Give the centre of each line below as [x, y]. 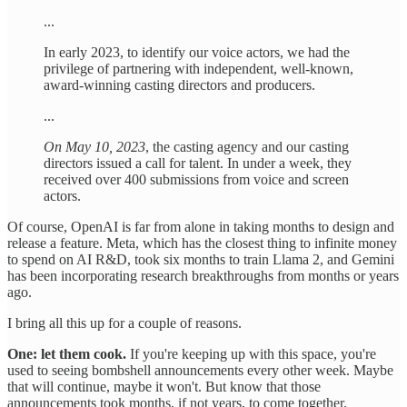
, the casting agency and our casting [247, 146]
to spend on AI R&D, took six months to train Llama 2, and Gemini [201, 259]
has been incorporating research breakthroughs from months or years [203, 275]
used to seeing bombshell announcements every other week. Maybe [200, 370]
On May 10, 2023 [94, 146]
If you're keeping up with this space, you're [251, 353]
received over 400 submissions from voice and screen [196, 179]
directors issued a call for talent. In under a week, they [198, 163]
